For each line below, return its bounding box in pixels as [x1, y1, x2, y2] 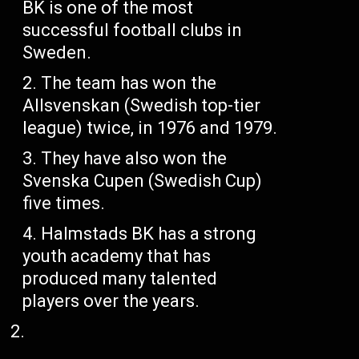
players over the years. [22, 290, 200, 311]
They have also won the [41, 147, 228, 168]
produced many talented [22, 268, 218, 288]
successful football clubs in [22, 19, 243, 40]
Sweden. [22, 42, 92, 63]
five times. [22, 192, 106, 213]
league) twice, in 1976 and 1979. [22, 117, 278, 138]
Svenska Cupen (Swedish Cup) [22, 170, 263, 191]
